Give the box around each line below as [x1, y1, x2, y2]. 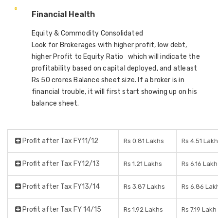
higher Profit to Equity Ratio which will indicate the [31, 53, 200, 61]
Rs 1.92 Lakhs [124, 206, 163, 213]
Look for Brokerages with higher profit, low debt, [31, 41, 187, 49]
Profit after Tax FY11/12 [21, 137, 98, 145]
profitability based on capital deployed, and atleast [31, 64, 198, 73]
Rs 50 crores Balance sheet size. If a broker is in [31, 76, 184, 84]
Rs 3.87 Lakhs [124, 183, 165, 190]
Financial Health [31, 10, 95, 19]
